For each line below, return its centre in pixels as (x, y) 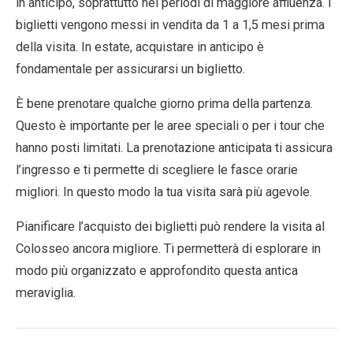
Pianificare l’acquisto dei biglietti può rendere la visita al (170, 227)
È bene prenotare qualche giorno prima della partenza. (164, 104)
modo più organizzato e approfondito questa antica (157, 271)
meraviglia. (46, 293)
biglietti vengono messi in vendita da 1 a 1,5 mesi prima (170, 25)
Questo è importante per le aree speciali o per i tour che (170, 126)
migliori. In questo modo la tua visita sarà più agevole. (164, 192)
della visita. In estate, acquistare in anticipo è (140, 47)
